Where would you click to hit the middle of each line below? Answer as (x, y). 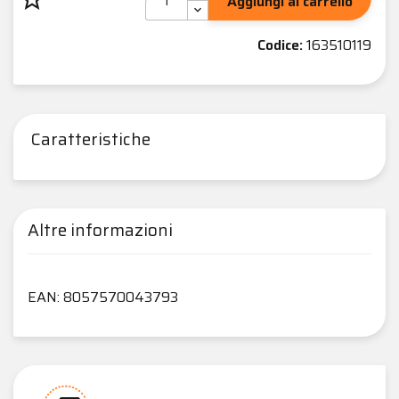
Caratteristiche (91, 139)
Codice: (280, 45)
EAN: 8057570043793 (103, 297)
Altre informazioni (100, 230)
